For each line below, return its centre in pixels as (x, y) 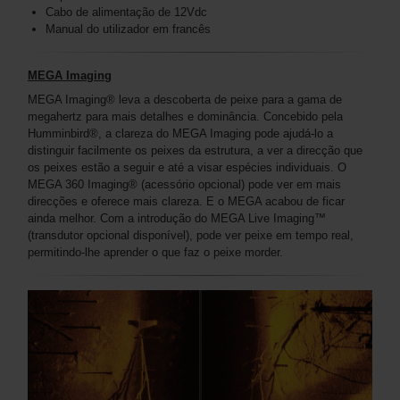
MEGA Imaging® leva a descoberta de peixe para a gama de (185, 99)
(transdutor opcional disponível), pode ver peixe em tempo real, (191, 235)
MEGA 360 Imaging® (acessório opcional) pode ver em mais (184, 184)
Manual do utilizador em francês (128, 29)
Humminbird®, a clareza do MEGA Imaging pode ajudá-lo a (180, 133)
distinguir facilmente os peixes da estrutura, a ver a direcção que (195, 150)
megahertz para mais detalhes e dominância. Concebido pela (185, 116)
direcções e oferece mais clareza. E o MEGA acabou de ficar (186, 201)
